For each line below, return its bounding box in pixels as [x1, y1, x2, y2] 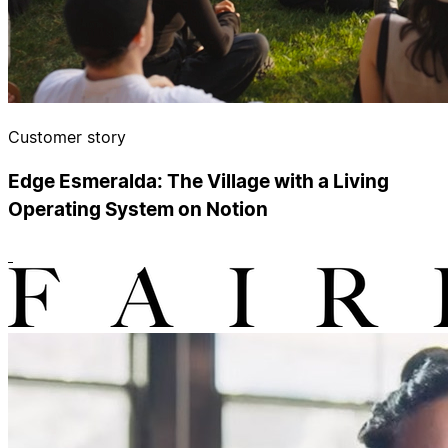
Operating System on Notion [8, 197, 268, 221]
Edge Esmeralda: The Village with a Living [8, 169, 389, 193]
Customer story [8, 127, 126, 148]
